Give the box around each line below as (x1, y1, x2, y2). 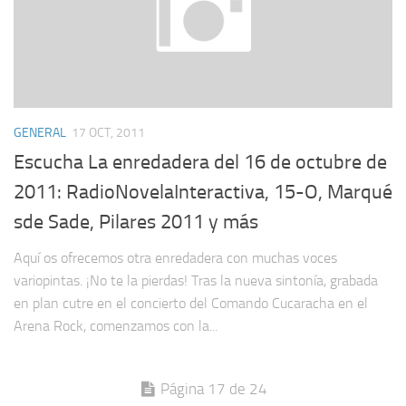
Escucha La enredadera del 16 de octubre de (14, 150, 387, 175)
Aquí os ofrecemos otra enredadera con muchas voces (14, 249, 337, 267)
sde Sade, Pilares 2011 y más (14, 210, 258, 235)
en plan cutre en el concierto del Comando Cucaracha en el (14, 295, 368, 313)
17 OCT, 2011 (72, 125, 145, 141)
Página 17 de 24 (159, 380, 267, 399)
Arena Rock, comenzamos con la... (14, 317, 217, 335)
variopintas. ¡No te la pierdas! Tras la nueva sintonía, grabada (14, 272, 378, 290)
